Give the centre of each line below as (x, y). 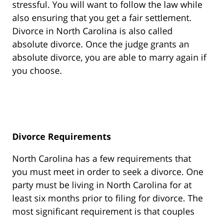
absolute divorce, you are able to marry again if (109, 57)
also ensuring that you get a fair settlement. (102, 18)
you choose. (37, 71)
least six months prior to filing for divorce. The (108, 198)
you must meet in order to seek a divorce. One (108, 172)
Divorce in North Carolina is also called (92, 31)
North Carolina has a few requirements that (102, 159)
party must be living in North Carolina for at (102, 185)
